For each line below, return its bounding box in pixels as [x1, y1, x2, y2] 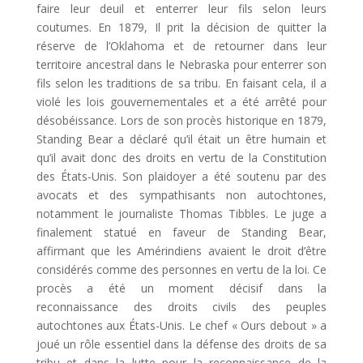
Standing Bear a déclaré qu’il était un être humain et [36, 131, 327, 147]
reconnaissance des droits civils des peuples [36, 299, 327, 315]
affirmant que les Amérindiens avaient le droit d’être [36, 243, 327, 259]
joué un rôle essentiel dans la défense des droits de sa [36, 336, 327, 352]
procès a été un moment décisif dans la [36, 280, 327, 297]
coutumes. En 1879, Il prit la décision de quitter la [36, 19, 327, 36]
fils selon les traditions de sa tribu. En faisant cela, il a [36, 75, 327, 92]
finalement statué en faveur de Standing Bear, [36, 224, 327, 241]
